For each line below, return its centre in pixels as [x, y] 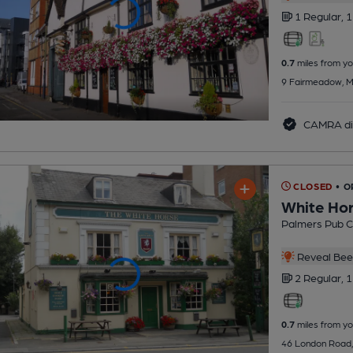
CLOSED [312, 186]
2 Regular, [320, 277]
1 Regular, [320, 15]
